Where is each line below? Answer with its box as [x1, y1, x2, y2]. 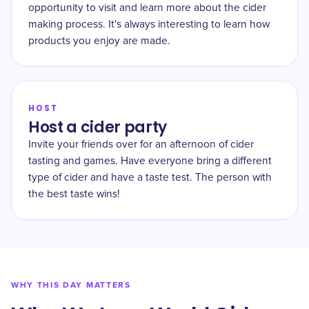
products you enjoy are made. [28, 36, 170, 46]
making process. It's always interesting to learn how [28, 19, 270, 30]
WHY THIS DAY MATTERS [11, 280, 131, 290]
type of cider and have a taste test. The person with [28, 172, 272, 183]
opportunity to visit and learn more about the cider [28, 3, 266, 13]
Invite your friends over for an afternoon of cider [28, 139, 254, 150]
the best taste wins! [28, 189, 120, 199]
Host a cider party [28, 117, 168, 138]
